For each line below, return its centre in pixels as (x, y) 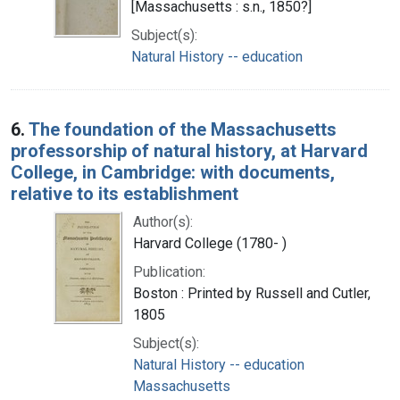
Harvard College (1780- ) (210, 243)
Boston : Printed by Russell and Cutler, (252, 293)
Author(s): (163, 221)
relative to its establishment (125, 193)
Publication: (169, 271)
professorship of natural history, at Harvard (189, 150)
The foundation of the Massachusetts (183, 129)
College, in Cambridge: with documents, (173, 172)
